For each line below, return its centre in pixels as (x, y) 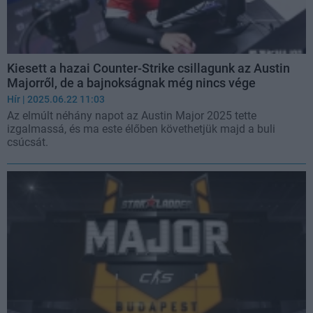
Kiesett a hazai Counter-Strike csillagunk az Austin (148, 68)
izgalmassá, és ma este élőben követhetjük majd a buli (141, 129)
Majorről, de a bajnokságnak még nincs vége (131, 82)
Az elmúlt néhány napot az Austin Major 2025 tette (132, 115)
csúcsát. (28, 142)
